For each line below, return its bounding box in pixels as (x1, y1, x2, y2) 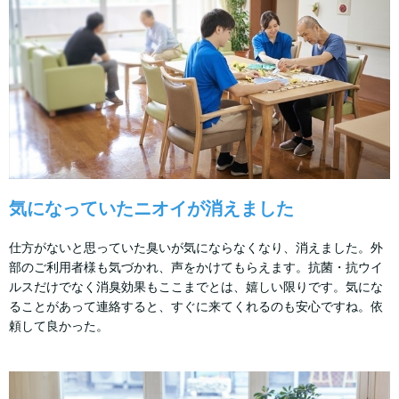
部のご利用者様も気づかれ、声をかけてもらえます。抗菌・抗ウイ (9, 259, 383, 274)
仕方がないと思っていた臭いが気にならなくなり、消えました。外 (9, 240, 383, 255)
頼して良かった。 (9, 318, 109, 333)
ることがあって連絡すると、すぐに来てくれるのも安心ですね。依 (9, 298, 383, 313)
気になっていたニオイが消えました (9, 198, 294, 218)
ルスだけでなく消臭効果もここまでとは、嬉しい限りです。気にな (9, 279, 383, 294)
